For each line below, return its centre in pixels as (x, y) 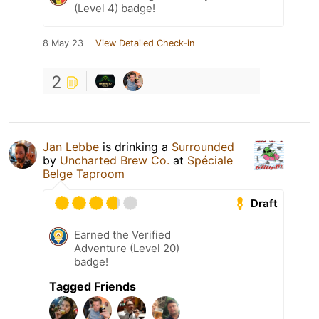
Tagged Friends (93, 287)
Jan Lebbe (71, 147)
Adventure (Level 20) (127, 249)
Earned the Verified (122, 235)
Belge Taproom (84, 174)
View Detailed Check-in (145, 43)
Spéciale (210, 161)
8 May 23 (63, 43)
